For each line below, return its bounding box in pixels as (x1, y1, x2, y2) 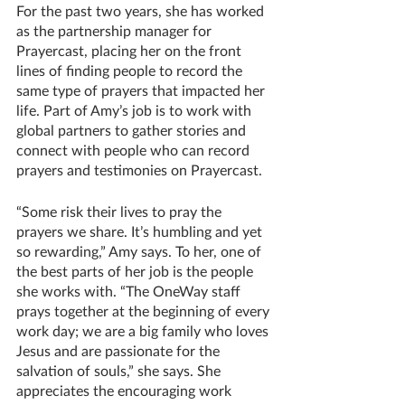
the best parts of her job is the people (16, 262, 257, 279)
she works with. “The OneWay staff (16, 282, 244, 299)
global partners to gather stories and (16, 121, 250, 138)
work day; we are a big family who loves (16, 322, 272, 339)
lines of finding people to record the (16, 61, 246, 79)
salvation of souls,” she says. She (16, 362, 224, 379)
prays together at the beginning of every (16, 302, 273, 319)
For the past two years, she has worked (16, 2, 268, 19)
